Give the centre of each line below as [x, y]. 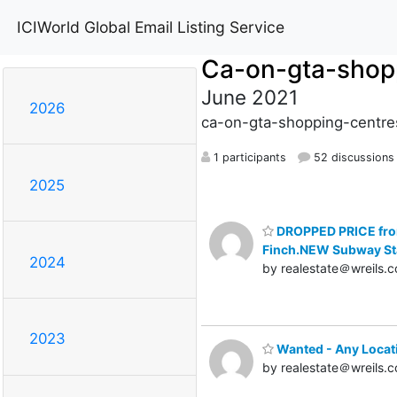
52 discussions [352, 157]
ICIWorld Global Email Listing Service [151, 27]
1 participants [248, 157]
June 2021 [249, 97]
